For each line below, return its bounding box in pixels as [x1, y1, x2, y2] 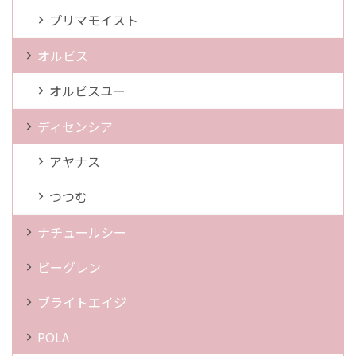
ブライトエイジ [37, 292, 126, 312]
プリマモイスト [49, 10, 138, 30]
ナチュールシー [37, 222, 126, 242]
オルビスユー [49, 81, 126, 101]
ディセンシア [37, 117, 113, 137]
